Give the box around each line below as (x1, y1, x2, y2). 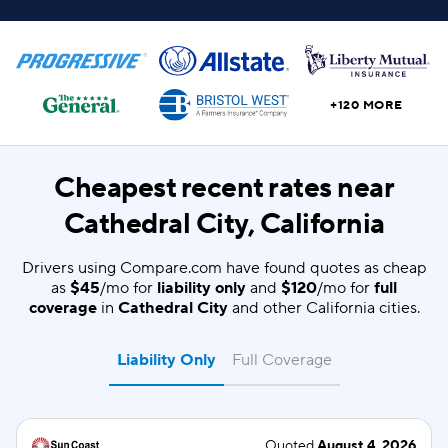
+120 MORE (330, 97, 403, 113)
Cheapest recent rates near (54, 170, 394, 206)
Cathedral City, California (63, 206, 385, 242)
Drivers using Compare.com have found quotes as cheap (21, 258, 427, 278)
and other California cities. (227, 298, 420, 318)
